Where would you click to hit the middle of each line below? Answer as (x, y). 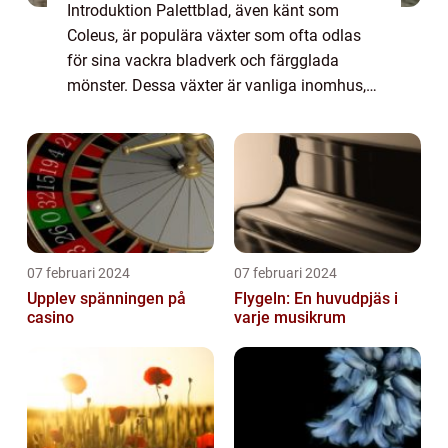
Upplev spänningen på (106, 299)
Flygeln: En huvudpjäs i (316, 299)
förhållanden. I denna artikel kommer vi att (216, 136)
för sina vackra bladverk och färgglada (203, 61)
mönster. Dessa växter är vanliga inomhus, (216, 86)
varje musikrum (290, 318)
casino (50, 318)
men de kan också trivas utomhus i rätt (204, 111)
